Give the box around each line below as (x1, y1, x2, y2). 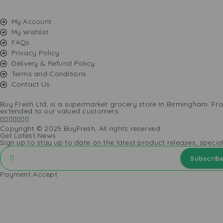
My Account (11, 17, 52, 26)
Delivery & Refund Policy (11, 59, 95, 68)
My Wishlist (11, 27, 49, 37)
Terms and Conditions (11, 69, 87, 79)
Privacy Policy (11, 48, 60, 58)
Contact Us (11, 80, 50, 89)
